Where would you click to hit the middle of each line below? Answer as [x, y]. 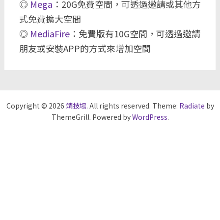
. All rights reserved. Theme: [133, 106]
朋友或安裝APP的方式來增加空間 [85, 48]
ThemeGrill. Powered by [92, 117]
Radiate [192, 106]
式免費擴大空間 [50, 19]
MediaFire [50, 33]
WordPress [150, 117]
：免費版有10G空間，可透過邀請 [135, 33]
